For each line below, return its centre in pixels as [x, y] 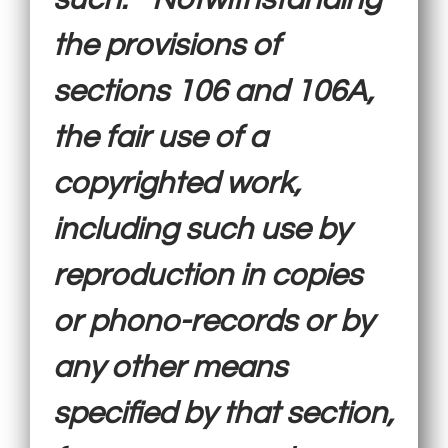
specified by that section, [224, 413]
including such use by [202, 229]
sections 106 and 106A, [214, 91]
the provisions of [167, 45]
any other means [170, 367]
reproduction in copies [208, 275]
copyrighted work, [177, 183]
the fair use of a [160, 137]
